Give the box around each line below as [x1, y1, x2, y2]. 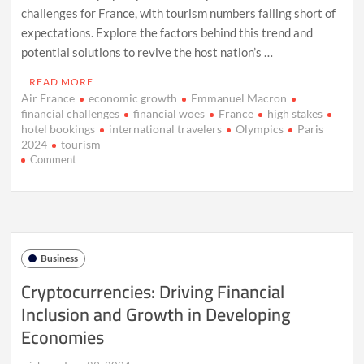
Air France [21, 90, 76, 105]
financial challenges [21, 106, 120, 120]
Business [41, 252, 79, 265]
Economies [21, 319, 105, 354]
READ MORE [29, 75, 94, 88]
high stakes [267, 106, 323, 120]
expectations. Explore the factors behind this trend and [21, 24, 314, 40]
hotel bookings [21, 121, 96, 136]
